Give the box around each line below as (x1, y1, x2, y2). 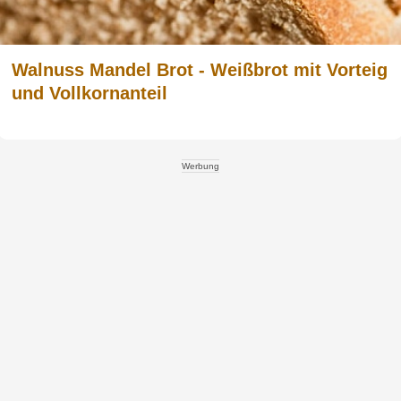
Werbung (182, 161, 219, 172)
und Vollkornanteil (12, 83, 167, 104)
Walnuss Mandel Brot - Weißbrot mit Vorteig (12, 60, 388, 81)
